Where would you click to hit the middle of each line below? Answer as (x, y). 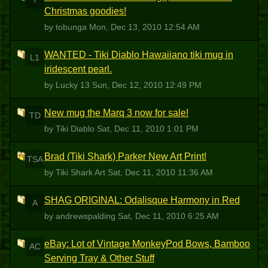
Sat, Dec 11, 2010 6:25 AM (168, 216)
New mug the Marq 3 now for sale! (116, 113)
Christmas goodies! (85, 11)
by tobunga (67, 27)
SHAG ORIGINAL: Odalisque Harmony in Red (142, 200)
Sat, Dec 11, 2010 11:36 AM (160, 172)
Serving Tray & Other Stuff (99, 258)
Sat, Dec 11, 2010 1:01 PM (148, 129)
